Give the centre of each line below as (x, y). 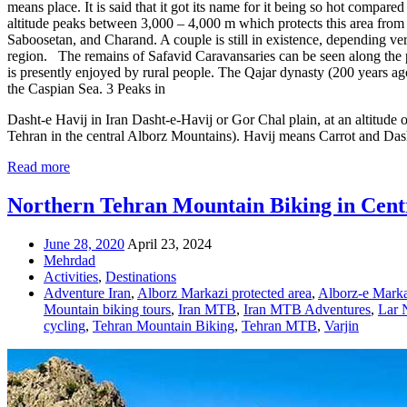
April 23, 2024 (169, 244)
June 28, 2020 (84, 244)
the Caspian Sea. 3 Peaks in (86, 89)
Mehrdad (69, 261)
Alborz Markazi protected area (224, 293)
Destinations (141, 277)
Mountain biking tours (107, 310)
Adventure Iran (87, 293)
